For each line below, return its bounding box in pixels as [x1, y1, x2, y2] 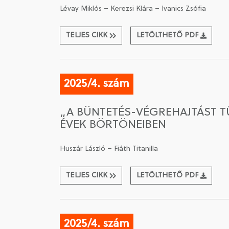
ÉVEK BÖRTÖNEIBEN [60, 119, 166, 131]
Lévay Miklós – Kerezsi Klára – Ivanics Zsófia [60, 5, 206, 13]
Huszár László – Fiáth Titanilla [60, 145, 158, 153]
